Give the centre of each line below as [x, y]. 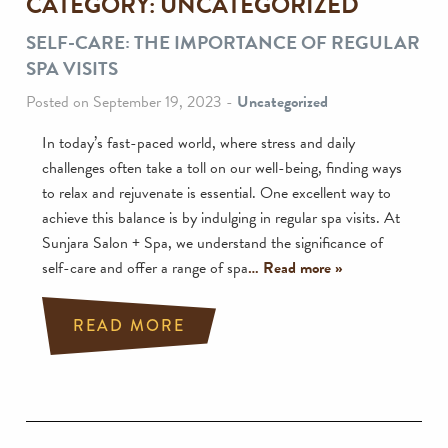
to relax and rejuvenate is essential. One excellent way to [216, 193]
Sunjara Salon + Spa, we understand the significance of [212, 243]
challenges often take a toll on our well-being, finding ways [222, 168]
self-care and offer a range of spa [145, 268]
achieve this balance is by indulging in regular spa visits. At [221, 218]
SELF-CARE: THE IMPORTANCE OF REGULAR [223, 42]
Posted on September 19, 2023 [124, 102]
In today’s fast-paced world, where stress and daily [198, 143]
